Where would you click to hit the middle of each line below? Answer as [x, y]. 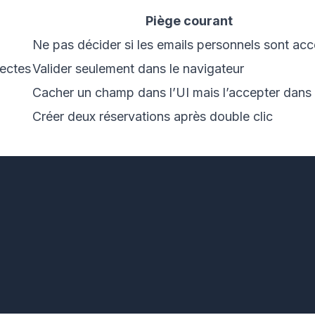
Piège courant [189, 21]
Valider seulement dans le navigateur [138, 69]
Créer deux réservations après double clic [153, 117]
